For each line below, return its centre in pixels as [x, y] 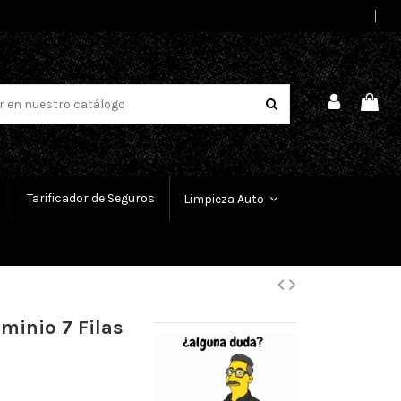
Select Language [333, 16]
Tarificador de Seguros [91, 199]
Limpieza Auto [225, 199]
